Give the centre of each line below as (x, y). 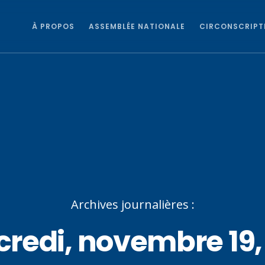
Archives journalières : (132, 204)
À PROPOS (53, 26)
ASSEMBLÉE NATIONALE (137, 26)
